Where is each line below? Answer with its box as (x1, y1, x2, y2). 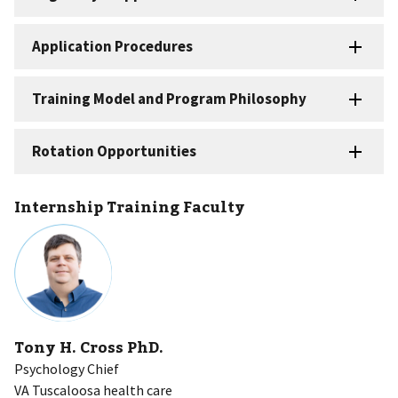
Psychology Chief (14, 359, 119, 378)
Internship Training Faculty (14, 195, 245, 218)
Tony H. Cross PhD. (14, 335, 163, 357)
